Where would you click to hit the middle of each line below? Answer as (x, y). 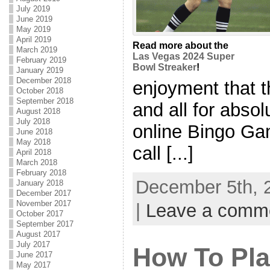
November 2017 (43, 203)
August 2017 (38, 234)
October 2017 (39, 214)
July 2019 (33, 9)
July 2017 (33, 244)
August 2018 (38, 111)
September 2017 (45, 224)
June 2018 (34, 132)
